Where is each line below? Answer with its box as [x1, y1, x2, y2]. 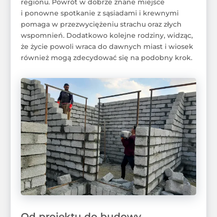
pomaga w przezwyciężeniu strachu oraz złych [20, 20, 182, 29]
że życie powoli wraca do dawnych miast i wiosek [20, 42, 193, 51]
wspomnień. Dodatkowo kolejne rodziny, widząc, [20, 31, 193, 40]
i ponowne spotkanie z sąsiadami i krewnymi [20, 9, 179, 18]
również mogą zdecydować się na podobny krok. [20, 53, 192, 62]
